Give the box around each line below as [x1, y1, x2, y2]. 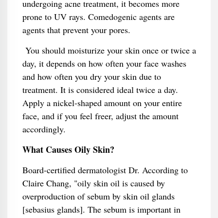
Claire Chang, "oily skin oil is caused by [22, 177, 165, 189]
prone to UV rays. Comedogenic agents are [22, 11, 175, 22]
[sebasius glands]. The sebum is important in [22, 203, 181, 215]
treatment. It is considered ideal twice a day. [22, 84, 178, 95]
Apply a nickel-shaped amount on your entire [22, 97, 182, 109]
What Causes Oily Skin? [22, 143, 114, 156]
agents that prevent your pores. [22, 24, 133, 36]
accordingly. [22, 123, 69, 135]
